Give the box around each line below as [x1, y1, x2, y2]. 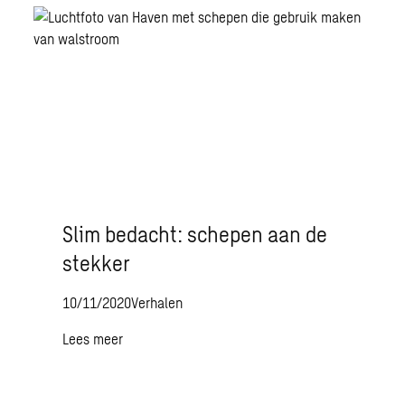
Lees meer [62, 330, 124, 347]
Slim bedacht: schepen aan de [62, 221, 328, 247]
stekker [62, 250, 131, 276]
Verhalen [131, 294, 184, 311]
